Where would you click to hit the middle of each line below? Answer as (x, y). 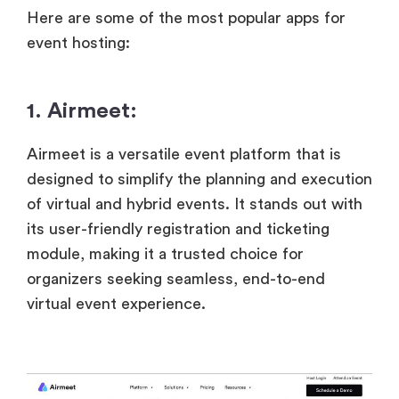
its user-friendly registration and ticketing (178, 228)
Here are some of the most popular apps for (186, 17)
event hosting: (78, 42)
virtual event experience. (116, 303)
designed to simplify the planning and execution (199, 179)
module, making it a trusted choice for (165, 253)
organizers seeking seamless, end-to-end (176, 278)
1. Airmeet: (82, 111)
